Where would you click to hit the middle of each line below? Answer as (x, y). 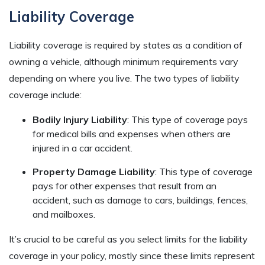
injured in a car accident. (83, 148)
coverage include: (45, 94)
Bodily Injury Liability (80, 119)
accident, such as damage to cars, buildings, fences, (140, 200)
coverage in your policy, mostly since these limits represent (132, 255)
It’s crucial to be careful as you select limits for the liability (128, 239)
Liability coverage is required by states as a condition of (126, 45)
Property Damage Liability (94, 171)
